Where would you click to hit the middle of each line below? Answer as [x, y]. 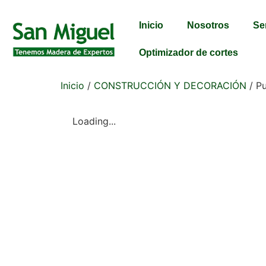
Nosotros [208, 25]
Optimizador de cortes [188, 53]
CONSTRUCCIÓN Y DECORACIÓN [170, 85]
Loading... [94, 121]
